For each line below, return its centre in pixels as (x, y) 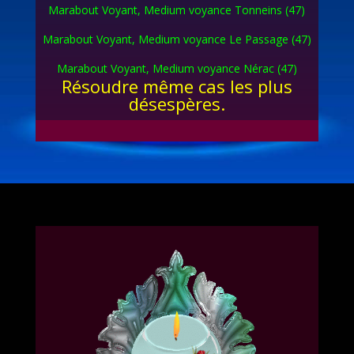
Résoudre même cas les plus (177, 87)
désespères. (177, 104)
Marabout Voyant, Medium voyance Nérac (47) (177, 69)
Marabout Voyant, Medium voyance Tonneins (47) (177, 10)
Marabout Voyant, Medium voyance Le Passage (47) (177, 40)
